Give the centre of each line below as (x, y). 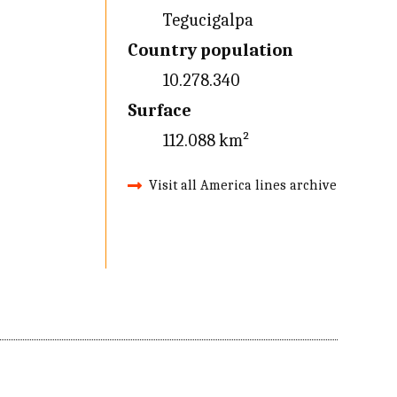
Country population (210, 50)
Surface (159, 110)
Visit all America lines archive (242, 185)
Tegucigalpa (208, 20)
